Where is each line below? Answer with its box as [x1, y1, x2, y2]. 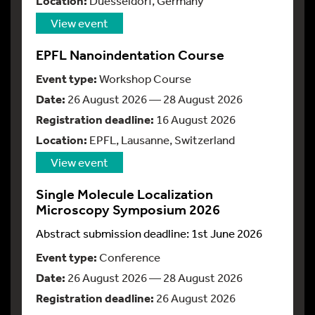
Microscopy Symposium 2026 [36, 201, 220, 219]
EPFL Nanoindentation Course [36, 46, 224, 64]
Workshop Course [97, 71, 191, 86]
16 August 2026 [154, 112, 236, 127]
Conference [97, 250, 160, 264]
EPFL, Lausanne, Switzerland [87, 132, 235, 147]
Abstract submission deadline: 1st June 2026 [36, 226, 262, 240]
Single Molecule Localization [36, 186, 213, 203]
